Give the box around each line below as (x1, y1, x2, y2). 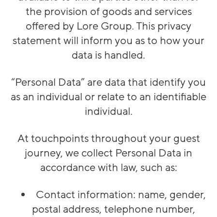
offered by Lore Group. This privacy (26, 19, 191, 33)
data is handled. (72, 48, 145, 62)
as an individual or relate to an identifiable (11, 90, 206, 104)
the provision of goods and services (25, 5, 192, 19)
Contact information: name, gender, (35, 188, 206, 202)
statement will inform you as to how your (13, 34, 204, 48)
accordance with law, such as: (40, 161, 177, 175)
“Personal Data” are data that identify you (11, 76, 206, 90)
